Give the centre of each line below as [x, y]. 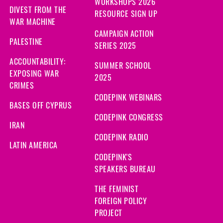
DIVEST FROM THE [38, 10]
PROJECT [109, 213]
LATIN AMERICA [34, 145]
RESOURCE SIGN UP [126, 14]
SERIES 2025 [115, 46]
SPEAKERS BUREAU [125, 169]
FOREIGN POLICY [121, 201]
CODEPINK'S [113, 157]
